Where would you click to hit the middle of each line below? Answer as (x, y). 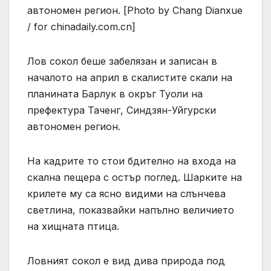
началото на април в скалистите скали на (130, 78)
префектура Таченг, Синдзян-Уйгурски (122, 110)
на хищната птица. (73, 227)
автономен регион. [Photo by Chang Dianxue (135, 11)
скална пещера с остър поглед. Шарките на (135, 178)
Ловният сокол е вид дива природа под (126, 261)
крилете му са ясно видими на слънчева (126, 194)
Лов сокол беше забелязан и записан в (122, 61)
